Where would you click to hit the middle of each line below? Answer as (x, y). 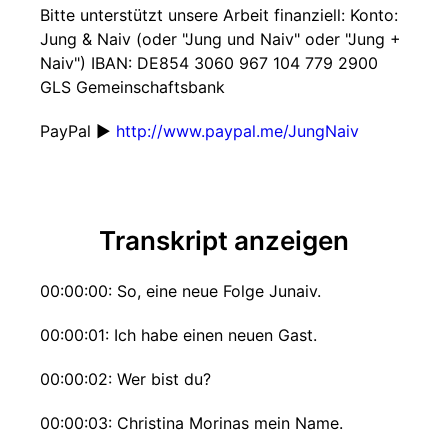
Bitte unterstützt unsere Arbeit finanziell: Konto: (219, 15)
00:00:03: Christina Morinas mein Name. (191, 423)
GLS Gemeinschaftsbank (132, 87)
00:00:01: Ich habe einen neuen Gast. (178, 335)
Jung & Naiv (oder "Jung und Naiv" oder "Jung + (220, 39)
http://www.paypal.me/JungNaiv (237, 131)
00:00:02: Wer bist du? (125, 379)
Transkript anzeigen (224, 240)
